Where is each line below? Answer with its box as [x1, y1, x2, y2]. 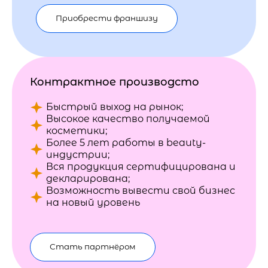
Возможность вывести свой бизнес [46, 185, 235, 196]
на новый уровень [46, 197, 140, 208]
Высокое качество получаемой [46, 113, 210, 124]
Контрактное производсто [30, 75, 199, 89]
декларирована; [46, 173, 130, 184]
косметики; [46, 125, 107, 136]
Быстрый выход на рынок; [46, 101, 183, 112]
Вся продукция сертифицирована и [46, 161, 236, 172]
